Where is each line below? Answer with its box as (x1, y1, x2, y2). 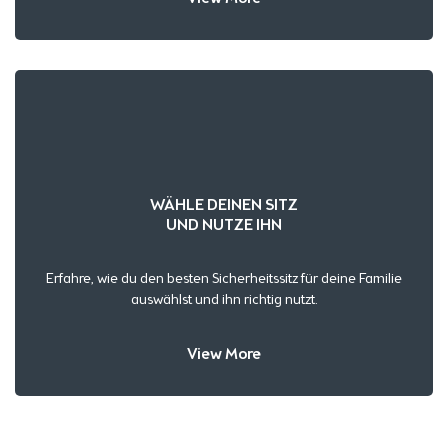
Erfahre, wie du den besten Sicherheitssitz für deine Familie (46, 270, 402, 288)
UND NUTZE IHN (166, 215, 282, 235)
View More (187, 344, 261, 364)
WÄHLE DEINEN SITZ (150, 195, 298, 215)
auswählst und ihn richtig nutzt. (130, 291, 318, 309)
